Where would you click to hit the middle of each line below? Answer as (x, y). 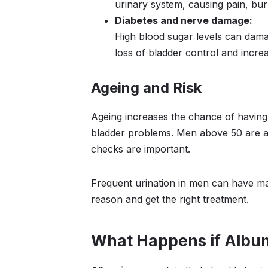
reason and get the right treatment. (170, 199)
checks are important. (141, 149)
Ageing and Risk (146, 88)
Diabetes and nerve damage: (184, 20)
